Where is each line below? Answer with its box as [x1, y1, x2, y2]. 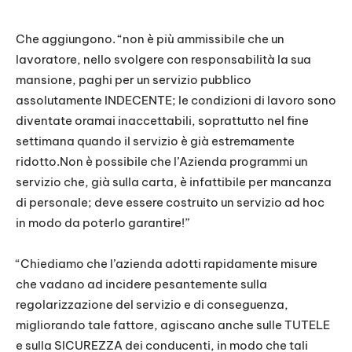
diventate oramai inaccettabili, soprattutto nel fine [16, 113, 309, 129]
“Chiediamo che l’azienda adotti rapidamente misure [16, 256, 317, 272]
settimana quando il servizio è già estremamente [16, 134, 295, 149]
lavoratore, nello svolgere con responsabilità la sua [16, 52, 311, 68]
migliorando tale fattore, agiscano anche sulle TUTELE [16, 317, 330, 333]
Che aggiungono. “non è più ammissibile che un [16, 31, 284, 47]
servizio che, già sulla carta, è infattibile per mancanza [16, 174, 332, 190]
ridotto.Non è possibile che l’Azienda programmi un [16, 154, 308, 170]
